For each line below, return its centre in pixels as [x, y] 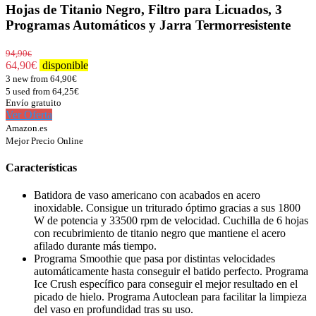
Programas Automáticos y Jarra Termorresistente [148, 25]
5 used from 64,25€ [42, 91]
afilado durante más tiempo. [95, 246]
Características [41, 168]
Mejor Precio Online [44, 140]
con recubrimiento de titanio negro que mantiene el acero [160, 233]
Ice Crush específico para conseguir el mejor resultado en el [166, 284]
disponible [64, 65]
